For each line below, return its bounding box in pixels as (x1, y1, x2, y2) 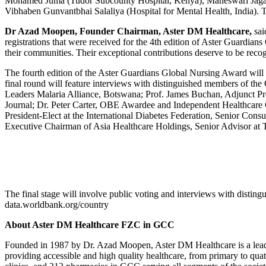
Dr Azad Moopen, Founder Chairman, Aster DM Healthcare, (5, 26, 252, 36)
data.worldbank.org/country (5, 199, 109, 210)
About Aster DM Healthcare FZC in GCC (5, 219, 175, 230)
